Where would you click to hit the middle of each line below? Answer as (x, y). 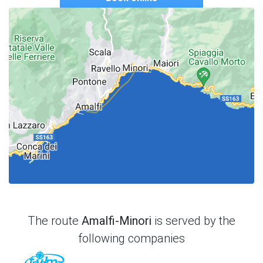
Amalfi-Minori (117, 220)
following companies (131, 238)
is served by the (193, 220)
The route (55, 220)
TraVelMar (86, 254)
